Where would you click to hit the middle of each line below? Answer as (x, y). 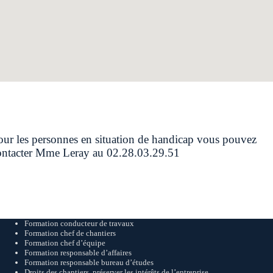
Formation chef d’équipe (66, 243)
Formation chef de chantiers (70, 233)
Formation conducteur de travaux (79, 223)
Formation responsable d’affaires (78, 252)
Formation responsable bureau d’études (89, 262)
